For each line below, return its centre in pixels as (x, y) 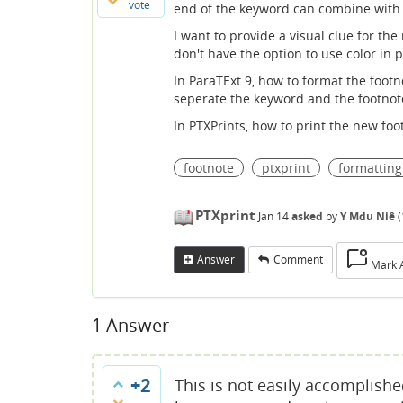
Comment (298, 260)
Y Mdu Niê (367, 216)
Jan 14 (273, 216)
